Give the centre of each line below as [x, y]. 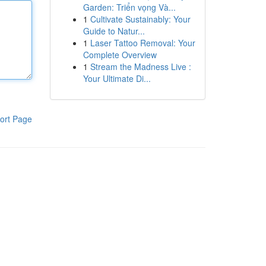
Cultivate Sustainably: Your [140, 19]
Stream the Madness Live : [140, 66]
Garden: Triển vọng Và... [129, 7]
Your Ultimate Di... [117, 78]
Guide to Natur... [114, 31]
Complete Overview [120, 55]
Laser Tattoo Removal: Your [142, 43]
